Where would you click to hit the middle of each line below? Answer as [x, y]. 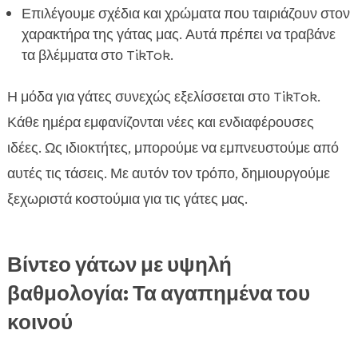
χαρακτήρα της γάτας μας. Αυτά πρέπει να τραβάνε [178, 35]
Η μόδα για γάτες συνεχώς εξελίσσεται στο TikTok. [163, 97]
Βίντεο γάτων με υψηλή [119, 265]
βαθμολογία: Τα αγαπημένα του [158, 294]
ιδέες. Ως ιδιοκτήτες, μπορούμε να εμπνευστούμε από [173, 148]
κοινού [40, 322]
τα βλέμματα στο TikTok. [97, 56]
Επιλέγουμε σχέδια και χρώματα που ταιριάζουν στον [185, 14]
